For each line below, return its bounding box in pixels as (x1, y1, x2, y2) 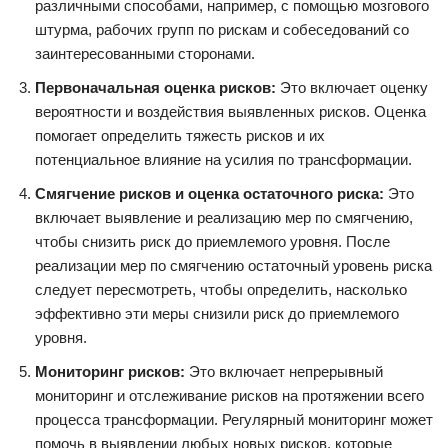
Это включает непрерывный (185, 362, 383, 380)
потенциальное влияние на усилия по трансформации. (35, 150, 412, 168)
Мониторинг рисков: (35, 362, 185, 380)
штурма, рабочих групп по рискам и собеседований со (35, 20, 409, 38)
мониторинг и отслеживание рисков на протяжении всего (35, 386, 424, 404)
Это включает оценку (276, 78, 428, 96)
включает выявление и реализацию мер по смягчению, (35, 208, 413, 226)
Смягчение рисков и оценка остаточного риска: (35, 184, 384, 202)
